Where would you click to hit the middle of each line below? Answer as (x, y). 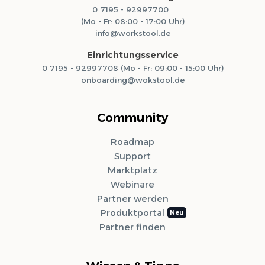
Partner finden (132, 227)
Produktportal (132, 212)
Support (132, 156)
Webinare (132, 184)
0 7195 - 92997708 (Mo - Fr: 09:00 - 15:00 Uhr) (132, 68)
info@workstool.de (132, 33)
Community (132, 117)
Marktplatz (132, 170)
